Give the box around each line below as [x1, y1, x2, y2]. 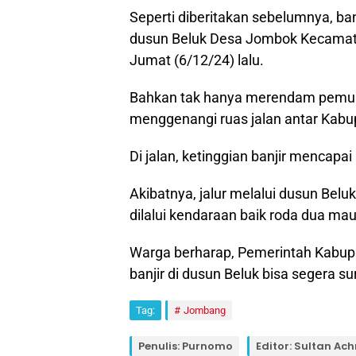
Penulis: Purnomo [138, 338, 233, 354]
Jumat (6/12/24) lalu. [130, 51, 264, 68]
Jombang [184, 304, 226, 316]
